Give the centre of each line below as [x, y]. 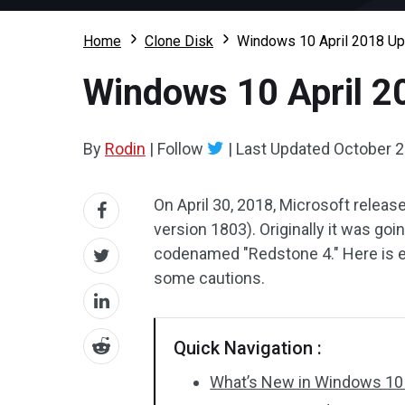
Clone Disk [179, 41]
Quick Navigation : [248, 348]
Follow [180, 149]
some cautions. [210, 278]
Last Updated [283, 149]
